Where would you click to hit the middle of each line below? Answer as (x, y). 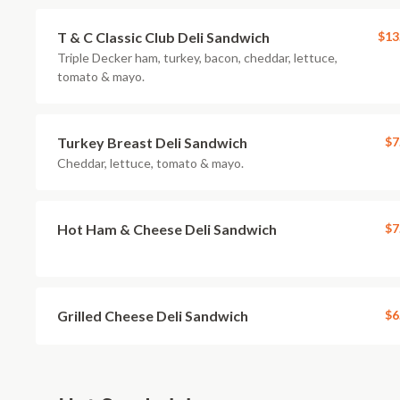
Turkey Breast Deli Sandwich (152, 142)
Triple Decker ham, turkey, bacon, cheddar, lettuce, (197, 58)
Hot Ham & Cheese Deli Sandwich (167, 229)
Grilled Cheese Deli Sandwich (153, 316)
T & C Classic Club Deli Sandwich (163, 37)
